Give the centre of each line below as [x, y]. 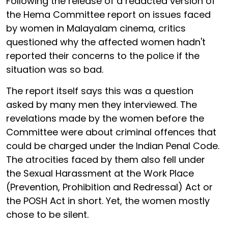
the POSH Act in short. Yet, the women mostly [108, 201]
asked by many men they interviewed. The [102, 104]
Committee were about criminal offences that [111, 132]
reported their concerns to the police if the [103, 55]
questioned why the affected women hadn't [106, 42]
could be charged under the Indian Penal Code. [113, 146]
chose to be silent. [47, 214]
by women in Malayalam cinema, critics [96, 28]
